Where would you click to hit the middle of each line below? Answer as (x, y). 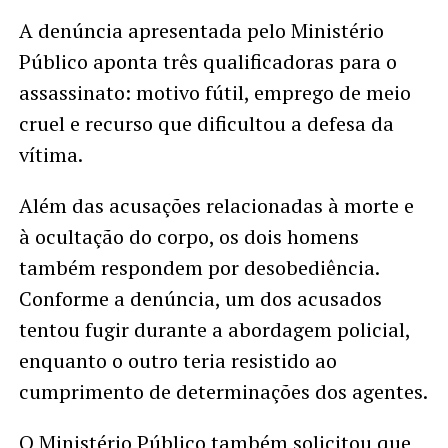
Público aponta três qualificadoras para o (207, 61)
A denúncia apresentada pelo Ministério (201, 30)
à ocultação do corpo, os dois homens (188, 236)
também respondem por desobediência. (198, 267)
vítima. (50, 154)
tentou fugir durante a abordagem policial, (214, 329)
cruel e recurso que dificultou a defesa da (206, 123)
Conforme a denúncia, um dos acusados (200, 298)
